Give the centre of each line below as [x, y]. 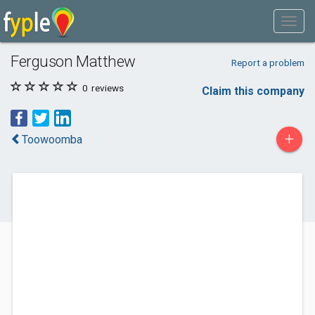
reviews [107, 88]
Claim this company [253, 91]
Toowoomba [52, 140]
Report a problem [268, 63]
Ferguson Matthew [73, 61]
